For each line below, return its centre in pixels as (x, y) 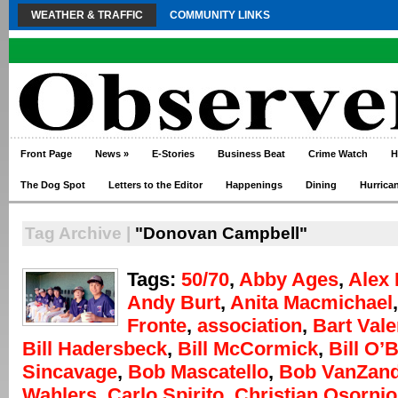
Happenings (254, 185)
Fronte (157, 326)
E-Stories (173, 154)
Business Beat (251, 154)
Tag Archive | (78, 233)
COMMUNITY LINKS (220, 15)
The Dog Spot (53, 185)
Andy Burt (174, 302)
